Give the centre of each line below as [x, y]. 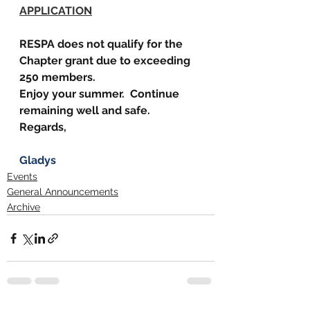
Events [22, 177]
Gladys [38, 161]
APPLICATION [56, 11]
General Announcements [63, 192]
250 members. [57, 77]
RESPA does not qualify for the [102, 44]
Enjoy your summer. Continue [101, 94]
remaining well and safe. [85, 111]
